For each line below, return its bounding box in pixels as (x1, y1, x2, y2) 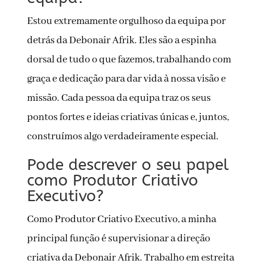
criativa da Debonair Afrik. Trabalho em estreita (26, 252, 234, 265)
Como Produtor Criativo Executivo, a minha (26, 213, 216, 226)
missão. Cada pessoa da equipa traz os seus (26, 92, 211, 105)
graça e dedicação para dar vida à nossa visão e (26, 73, 226, 86)
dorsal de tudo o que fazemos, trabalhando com (26, 53, 231, 67)
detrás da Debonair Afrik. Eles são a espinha (26, 34, 216, 47)
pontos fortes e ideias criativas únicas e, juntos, (26, 111, 229, 124)
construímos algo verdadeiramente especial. (26, 130, 219, 144)
